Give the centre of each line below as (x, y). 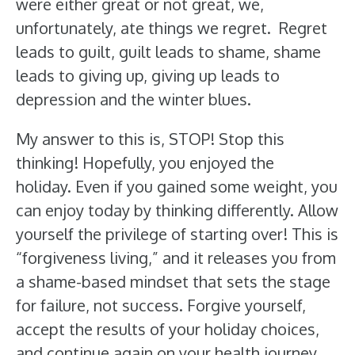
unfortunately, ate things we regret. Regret (172, 28)
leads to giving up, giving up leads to (148, 75)
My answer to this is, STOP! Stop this (150, 139)
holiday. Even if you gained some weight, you (177, 186)
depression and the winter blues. (134, 99)
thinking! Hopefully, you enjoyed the (145, 162)
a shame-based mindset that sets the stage (173, 281)
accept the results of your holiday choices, (168, 329)
